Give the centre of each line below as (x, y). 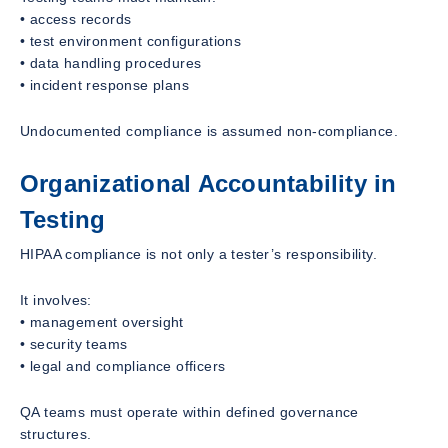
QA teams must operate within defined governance (189, 411)
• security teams (74, 343)
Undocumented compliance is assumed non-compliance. (209, 130)
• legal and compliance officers (123, 365)
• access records (76, 18)
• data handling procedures (111, 62)
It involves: (56, 299)
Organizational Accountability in (208, 183)
